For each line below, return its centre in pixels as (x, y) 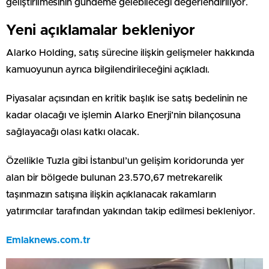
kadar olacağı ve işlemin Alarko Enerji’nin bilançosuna (123, 115)
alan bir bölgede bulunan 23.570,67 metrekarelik (114, 177)
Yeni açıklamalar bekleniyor (101, 30)
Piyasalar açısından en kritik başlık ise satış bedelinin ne (127, 98)
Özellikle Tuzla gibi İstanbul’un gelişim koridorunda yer (125, 161)
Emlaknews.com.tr (48, 240)
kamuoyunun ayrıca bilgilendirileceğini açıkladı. (108, 69)
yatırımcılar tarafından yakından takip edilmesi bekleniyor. (131, 211)
